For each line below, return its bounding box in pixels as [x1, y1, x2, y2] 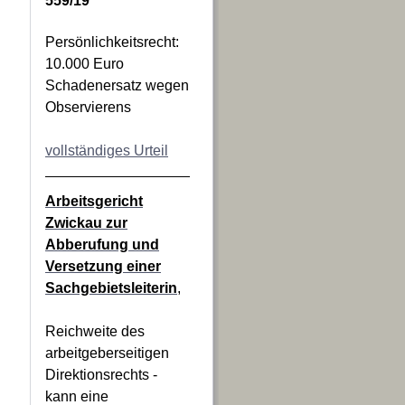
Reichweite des [45, 324, 145, 339]
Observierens [45, 99, 131, 115]
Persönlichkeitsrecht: [45, 34, 179, 50]
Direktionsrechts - [45, 367, 157, 382]
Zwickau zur [45, 215, 127, 231]
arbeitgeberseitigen [45, 345, 169, 361]
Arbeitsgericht [45, 193, 143, 209]
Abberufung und [45, 237, 159, 252]
